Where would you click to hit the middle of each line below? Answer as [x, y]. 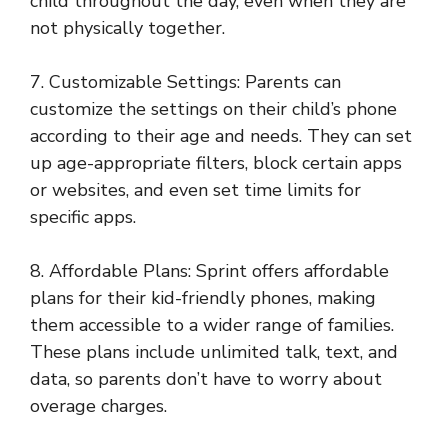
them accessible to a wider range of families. [212, 325]
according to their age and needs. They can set [221, 136]
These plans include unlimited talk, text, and [214, 352]
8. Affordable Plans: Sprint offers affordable [209, 271]
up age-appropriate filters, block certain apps [216, 163]
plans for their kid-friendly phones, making [203, 298]
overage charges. [98, 406]
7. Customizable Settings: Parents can [185, 82]
